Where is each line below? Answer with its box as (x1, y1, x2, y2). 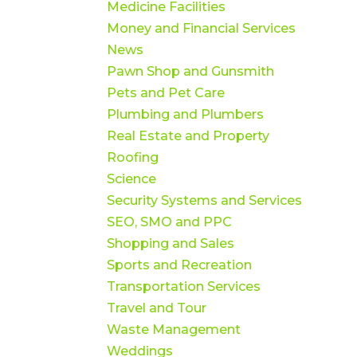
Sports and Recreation (107, 257, 253, 273)
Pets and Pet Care (107, 84, 226, 100)
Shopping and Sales (107, 235, 235, 251)
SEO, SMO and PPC (107, 214, 233, 229)
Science (107, 171, 157, 186)
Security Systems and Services (107, 192, 303, 208)
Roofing (107, 149, 159, 165)
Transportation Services (107, 278, 261, 294)
